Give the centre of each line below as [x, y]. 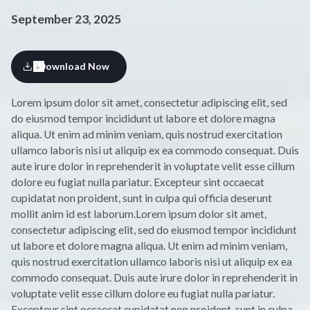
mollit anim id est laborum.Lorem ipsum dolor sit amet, [138, 213]
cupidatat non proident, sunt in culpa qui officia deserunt [141, 197]
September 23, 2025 [66, 19]
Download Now [74, 66]
